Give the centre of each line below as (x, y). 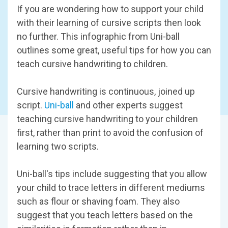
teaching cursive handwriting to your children (107, 119)
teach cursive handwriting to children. (92, 64)
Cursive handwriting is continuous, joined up (106, 91)
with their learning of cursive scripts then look (109, 22)
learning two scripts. (58, 146)
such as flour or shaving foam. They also (98, 201)
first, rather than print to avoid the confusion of (110, 132)
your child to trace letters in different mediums (111, 187)
